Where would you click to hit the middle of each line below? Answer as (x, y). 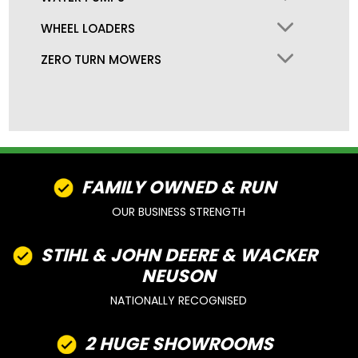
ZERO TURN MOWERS (101, 60)
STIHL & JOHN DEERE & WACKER (179, 256)
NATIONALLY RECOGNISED (179, 301)
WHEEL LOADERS (88, 29)
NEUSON (179, 276)
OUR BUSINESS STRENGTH (179, 212)
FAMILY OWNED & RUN (179, 188)
